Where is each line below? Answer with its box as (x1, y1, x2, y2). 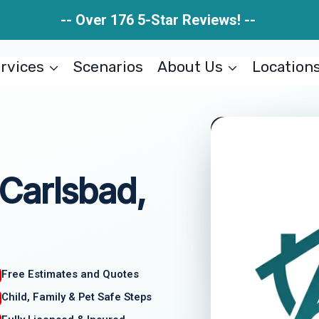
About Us (157, 58, 223, 75)
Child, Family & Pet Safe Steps (1, 290, 152, 303)
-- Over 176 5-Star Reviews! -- (60, 11, 259, 28)
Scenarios (73, 58, 144, 75)
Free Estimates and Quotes (1, 268, 140, 281)
